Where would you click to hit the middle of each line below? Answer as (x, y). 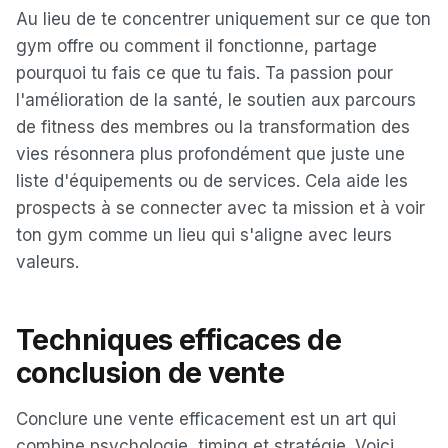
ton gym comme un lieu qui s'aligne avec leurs (204, 235)
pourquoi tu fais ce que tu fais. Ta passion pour (204, 73)
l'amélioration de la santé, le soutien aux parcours (216, 100)
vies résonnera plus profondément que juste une (210, 154)
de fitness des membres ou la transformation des (213, 127)
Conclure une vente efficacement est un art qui (206, 419)
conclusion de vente (150, 373)
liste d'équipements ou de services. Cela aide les (212, 181)
